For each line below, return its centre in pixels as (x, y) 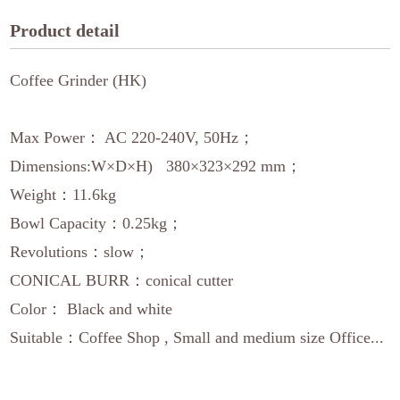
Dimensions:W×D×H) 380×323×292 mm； (158, 166)
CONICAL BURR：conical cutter (122, 280)
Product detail (65, 30)
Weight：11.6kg (63, 195)
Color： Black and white (92, 309)
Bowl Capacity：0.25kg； (99, 223)
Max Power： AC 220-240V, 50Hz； (133, 137)
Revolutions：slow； (80, 252)
